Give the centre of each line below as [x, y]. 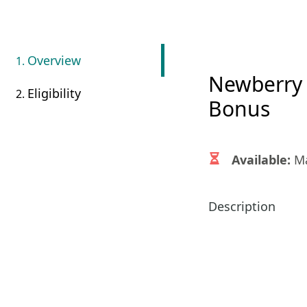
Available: [261, 159]
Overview [54, 60]
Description [242, 206]
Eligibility [54, 93]
